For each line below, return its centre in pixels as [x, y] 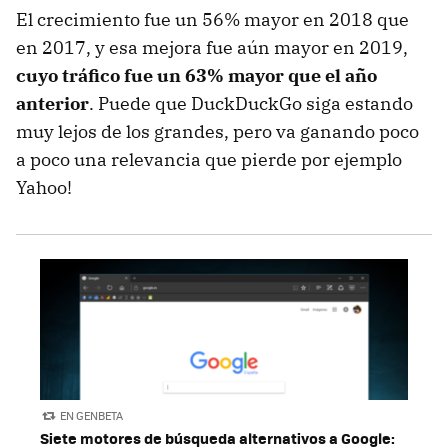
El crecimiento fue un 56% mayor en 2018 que [212, 20]
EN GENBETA [92, 416]
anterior [52, 104]
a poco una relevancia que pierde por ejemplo [209, 160]
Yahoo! [44, 188]
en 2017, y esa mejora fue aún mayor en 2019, [212, 48]
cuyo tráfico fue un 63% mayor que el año [196, 76]
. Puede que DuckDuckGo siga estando [251, 104]
